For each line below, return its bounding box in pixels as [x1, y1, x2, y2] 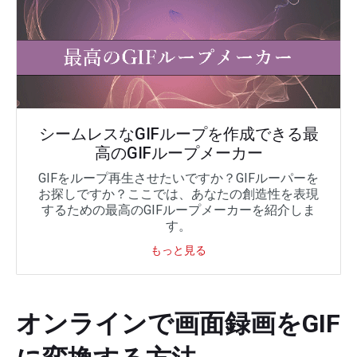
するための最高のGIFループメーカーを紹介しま [41, 202, 316, 218]
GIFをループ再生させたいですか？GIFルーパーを [38, 171, 319, 186]
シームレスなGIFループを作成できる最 [38, 124, 319, 144]
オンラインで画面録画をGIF [16, 308, 340, 339]
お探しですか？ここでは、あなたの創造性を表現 [38, 186, 319, 202]
